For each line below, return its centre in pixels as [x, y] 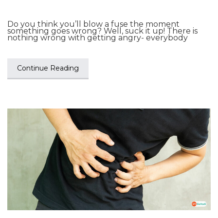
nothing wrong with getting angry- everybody [98, 38]
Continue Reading [48, 68]
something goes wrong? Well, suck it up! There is [102, 31]
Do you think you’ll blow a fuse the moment [93, 24]
